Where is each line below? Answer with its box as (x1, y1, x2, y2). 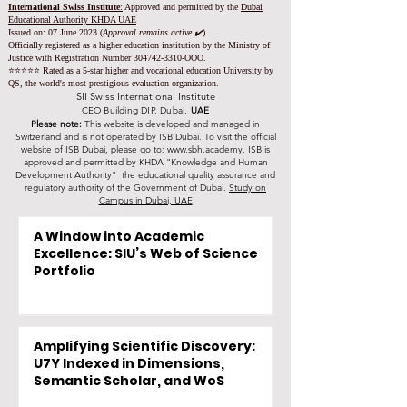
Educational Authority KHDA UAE (8, 15, 136, 25)
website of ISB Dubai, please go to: (21, 144, 167, 155)
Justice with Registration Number (8, 53, 134, 63)
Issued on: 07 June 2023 (8, 27, 100, 37)
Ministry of (228, 40, 270, 50)
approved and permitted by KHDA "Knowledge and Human (23, 156, 268, 168)
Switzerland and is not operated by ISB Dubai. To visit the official (15, 131, 276, 143)
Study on (229, 182, 266, 194)
